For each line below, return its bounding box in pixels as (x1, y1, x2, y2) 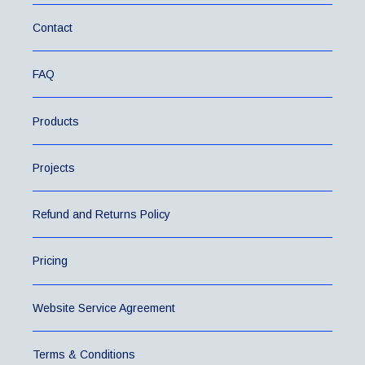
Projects (33, 161, 75, 174)
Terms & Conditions (33, 348, 135, 362)
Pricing (33, 254, 68, 268)
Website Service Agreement (33, 301, 175, 314)
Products (33, 114, 79, 128)
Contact (33, 21, 73, 35)
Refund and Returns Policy (33, 208, 170, 222)
